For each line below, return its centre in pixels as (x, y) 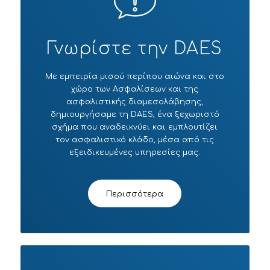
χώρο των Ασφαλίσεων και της (135, 89)
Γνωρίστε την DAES (135, 49)
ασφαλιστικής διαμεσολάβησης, (135, 102)
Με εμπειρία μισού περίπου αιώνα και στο (135, 76)
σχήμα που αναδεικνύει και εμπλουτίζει (135, 127)
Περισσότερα (135, 194)
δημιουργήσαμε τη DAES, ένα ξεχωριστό (135, 114)
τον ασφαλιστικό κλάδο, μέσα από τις (135, 140)
